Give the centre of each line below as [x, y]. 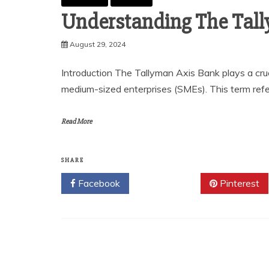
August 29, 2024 [98, 44]
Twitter [169, 183]
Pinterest [238, 183]
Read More [77, 122]
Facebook [98, 183]
